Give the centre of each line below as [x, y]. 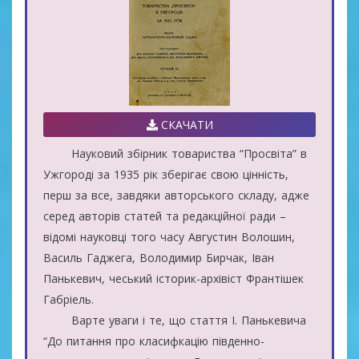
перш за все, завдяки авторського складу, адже [176, 195]
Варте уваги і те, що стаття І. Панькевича [175, 320]
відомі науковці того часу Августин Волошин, [169, 236]
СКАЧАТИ [185, 124]
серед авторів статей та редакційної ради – [167, 216]
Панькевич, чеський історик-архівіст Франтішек [173, 278]
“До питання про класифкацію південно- [154, 341]
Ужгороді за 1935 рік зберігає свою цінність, [166, 174]
